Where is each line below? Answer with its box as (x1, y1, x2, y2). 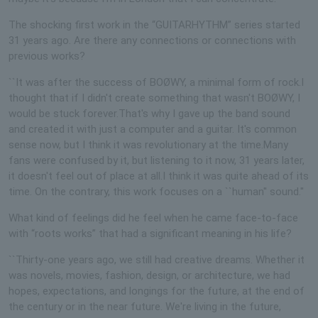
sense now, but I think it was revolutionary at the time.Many (9, 138, 288, 151)
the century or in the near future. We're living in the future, (9, 300, 281, 313)
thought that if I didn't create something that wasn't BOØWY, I (9, 91, 300, 104)
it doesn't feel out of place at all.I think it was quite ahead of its (9, 169, 309, 182)
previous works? (9, 49, 85, 62)
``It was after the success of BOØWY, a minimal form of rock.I (9, 75, 304, 89)
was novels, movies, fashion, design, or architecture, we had (9, 268, 290, 282)
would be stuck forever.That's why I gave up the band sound (9, 106, 290, 120)
